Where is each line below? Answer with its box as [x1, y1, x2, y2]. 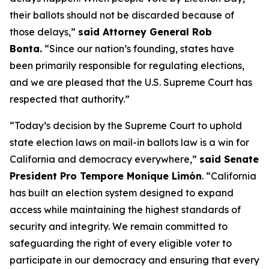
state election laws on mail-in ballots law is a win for [10, 136, 249, 148]
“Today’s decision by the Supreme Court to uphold [10, 119, 242, 131]
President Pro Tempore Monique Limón [10, 170, 202, 182]
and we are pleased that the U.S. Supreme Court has [10, 76, 252, 88]
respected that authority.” [10, 93, 130, 105]
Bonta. [10, 43, 42, 55]
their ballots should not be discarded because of [10, 9, 234, 21]
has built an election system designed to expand [10, 187, 234, 199]
